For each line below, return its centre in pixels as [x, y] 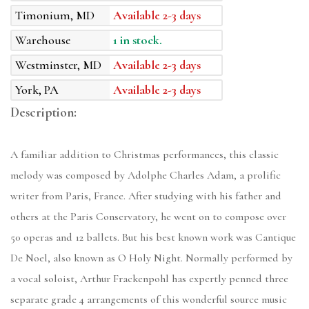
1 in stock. [138, 40]
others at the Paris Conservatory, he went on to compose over [148, 217]
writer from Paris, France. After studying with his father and [146, 196]
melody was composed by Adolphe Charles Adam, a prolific [146, 176]
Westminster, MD [58, 65]
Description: [43, 113]
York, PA [37, 90]
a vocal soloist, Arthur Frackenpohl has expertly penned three [149, 279]
